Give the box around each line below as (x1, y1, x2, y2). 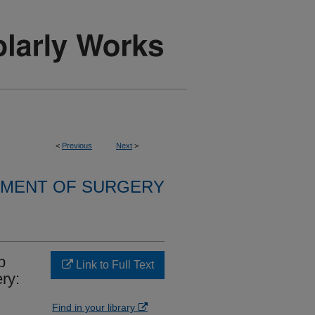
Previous (62, 141, 92, 150)
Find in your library (52, 302, 138, 313)
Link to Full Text (72, 259, 154, 271)
